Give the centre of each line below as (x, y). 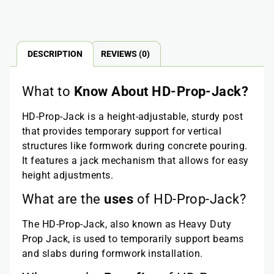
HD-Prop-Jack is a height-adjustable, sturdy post (133, 117)
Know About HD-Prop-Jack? (161, 92)
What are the (63, 199)
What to (48, 92)
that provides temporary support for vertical (122, 131)
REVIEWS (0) (126, 54)
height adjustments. (68, 176)
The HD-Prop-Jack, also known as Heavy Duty (127, 224)
